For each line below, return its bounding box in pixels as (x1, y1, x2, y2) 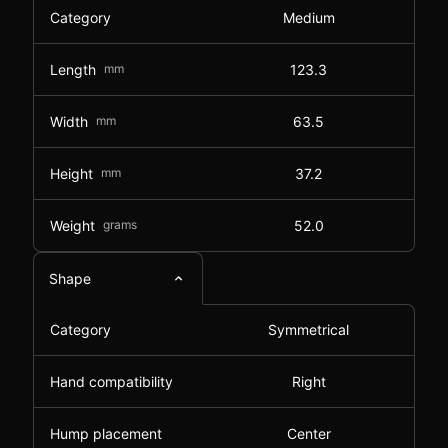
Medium (282, 9, 335, 26)
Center (286, 425, 331, 442)
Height (50, 164, 93, 182)
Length (50, 60, 96, 78)
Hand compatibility (50, 373, 173, 390)
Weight (50, 216, 95, 234)
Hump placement (50, 425, 162, 442)
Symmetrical (268, 321, 349, 338)
